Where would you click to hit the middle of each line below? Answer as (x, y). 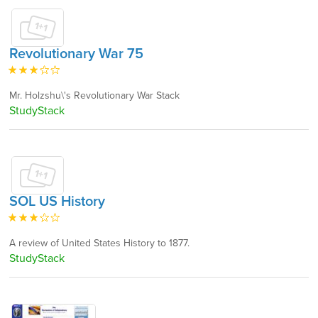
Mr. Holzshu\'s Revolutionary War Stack (94, 95)
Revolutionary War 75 (76, 54)
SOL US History (57, 202)
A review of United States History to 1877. (99, 243)
